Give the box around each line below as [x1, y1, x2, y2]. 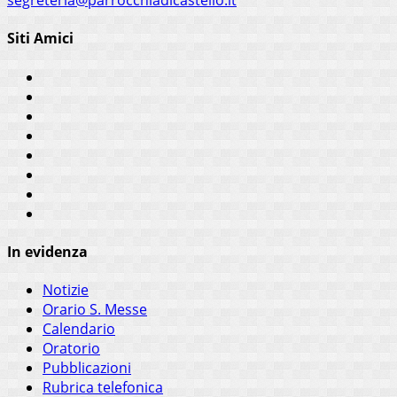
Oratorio [43, 339, 100, 359]
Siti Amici [7, 28, 74, 49]
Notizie [43, 280, 89, 300]
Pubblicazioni [43, 358, 131, 378]
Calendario [43, 319, 115, 339]
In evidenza [7, 242, 88, 262]
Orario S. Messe [43, 300, 147, 320]
